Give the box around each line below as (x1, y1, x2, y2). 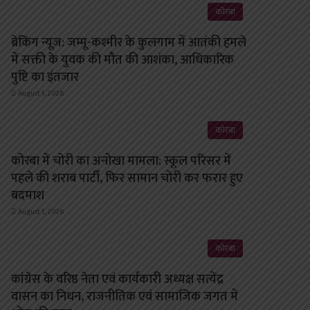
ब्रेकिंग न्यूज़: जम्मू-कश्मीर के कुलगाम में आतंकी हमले (11, 32, 247, 53)
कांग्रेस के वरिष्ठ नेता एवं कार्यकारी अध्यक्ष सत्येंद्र (11, 268, 224, 290)
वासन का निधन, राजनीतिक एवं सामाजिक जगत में (11, 286, 239, 307)
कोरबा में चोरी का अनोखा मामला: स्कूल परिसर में (11, 150, 232, 172)
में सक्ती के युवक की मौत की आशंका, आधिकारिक (11, 49, 235, 71)
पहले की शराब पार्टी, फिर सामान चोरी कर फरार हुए (11, 167, 244, 189)
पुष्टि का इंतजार (11, 66, 80, 88)
